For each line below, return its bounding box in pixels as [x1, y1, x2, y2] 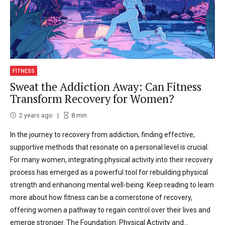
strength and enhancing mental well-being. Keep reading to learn [10, 180, 214, 189]
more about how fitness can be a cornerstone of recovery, [10, 193, 192, 201]
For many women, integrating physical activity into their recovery [10, 155, 213, 164]
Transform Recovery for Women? [10, 91, 174, 106]
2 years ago [19, 111, 53, 119]
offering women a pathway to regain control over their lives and [10, 205, 210, 214]
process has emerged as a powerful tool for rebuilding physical [10, 168, 208, 176]
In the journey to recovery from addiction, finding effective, [10, 130, 195, 139]
